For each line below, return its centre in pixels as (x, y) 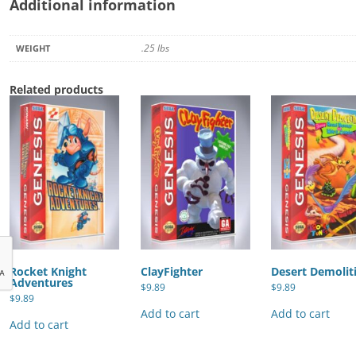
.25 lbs (155, 48)
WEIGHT (33, 48)
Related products (56, 90)
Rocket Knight (48, 272)
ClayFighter (171, 272)
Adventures (41, 283)
